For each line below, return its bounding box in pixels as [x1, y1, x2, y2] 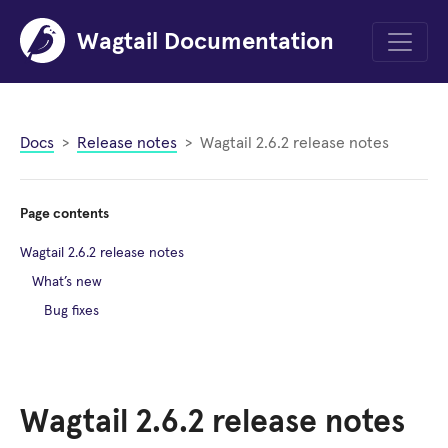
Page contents [20, 207, 109, 221]
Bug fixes [44, 304, 99, 318]
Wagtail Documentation [77, 29, 334, 54]
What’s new [32, 275, 102, 289]
